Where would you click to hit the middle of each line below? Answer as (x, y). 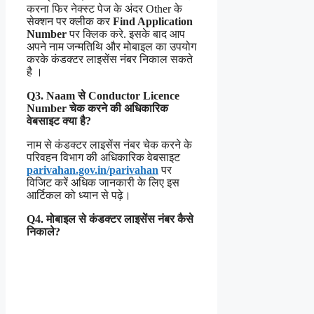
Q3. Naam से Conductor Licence (103, 95)
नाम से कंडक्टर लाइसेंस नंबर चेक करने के (109, 144)
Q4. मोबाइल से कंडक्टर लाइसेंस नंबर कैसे (110, 219)
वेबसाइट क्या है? (59, 121)
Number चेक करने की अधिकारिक (97, 108)
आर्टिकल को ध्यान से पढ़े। (79, 195)
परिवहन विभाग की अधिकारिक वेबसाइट (103, 157)
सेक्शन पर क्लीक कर (70, 21)
